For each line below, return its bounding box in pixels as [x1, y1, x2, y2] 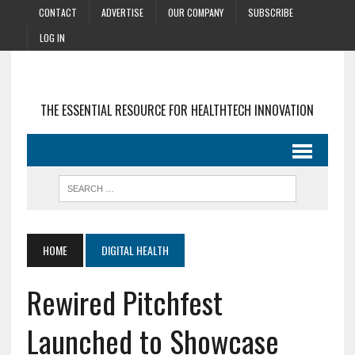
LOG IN [39, 31, 65, 44]
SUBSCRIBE [247, 6, 293, 19]
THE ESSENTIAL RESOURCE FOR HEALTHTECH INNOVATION [40, 101, 315, 120]
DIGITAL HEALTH [101, 242, 169, 258]
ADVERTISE [101, 6, 143, 19]
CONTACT [38, 6, 77, 19]
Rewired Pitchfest [26, 280, 223, 324]
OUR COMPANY [167, 6, 223, 19]
